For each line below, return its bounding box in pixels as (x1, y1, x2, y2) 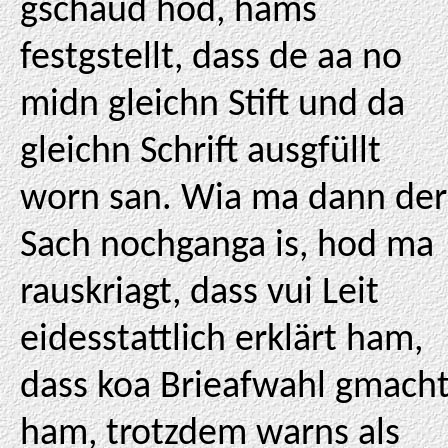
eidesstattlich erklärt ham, (20, 321, 423, 360)
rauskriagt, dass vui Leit (20, 274, 379, 313)
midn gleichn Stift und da (20, 86, 405, 125)
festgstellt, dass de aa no (20, 39, 402, 78)
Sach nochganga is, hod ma (20, 227, 434, 266)
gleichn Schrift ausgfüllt (20, 133, 381, 172)
